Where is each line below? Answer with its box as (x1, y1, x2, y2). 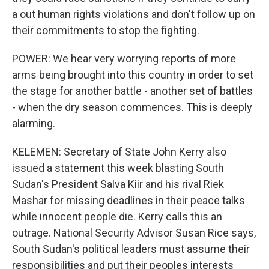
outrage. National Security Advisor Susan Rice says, (12, 226, 256, 239)
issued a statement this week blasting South (12, 162, 224, 174)
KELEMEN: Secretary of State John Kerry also (12, 145, 226, 158)
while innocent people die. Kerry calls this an (12, 210, 222, 223)
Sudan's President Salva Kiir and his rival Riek (12, 178, 224, 190)
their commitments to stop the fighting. (12, 24, 199, 37)
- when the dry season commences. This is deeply (12, 101, 252, 113)
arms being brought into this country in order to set (12, 68, 253, 81)
